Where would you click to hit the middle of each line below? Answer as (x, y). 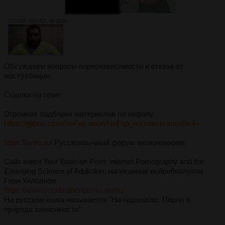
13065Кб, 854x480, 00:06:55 (38, 21)
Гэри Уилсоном (30, 181)
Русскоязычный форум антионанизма (119, 143)
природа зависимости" (43, 209)
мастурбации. (28, 76)
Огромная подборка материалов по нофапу (79, 114)
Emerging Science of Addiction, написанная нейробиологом (103, 171)
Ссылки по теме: (33, 95)
